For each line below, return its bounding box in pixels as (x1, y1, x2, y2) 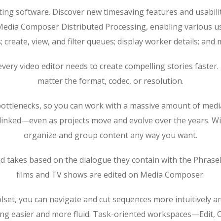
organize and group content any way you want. (24, 130, 197, 141)
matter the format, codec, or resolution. (37, 75, 184, 86)
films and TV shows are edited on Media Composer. (16, 169, 205, 180)
